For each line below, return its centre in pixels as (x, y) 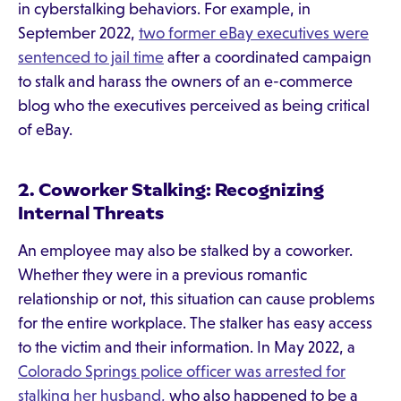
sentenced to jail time (91, 57)
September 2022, (78, 33)
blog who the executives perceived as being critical (194, 106)
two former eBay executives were (254, 33)
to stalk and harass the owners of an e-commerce (185, 81)
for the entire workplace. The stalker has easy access (195, 323)
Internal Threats (91, 213)
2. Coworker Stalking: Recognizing (171, 190)
